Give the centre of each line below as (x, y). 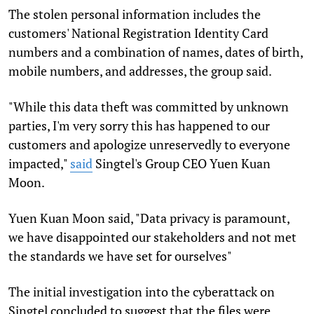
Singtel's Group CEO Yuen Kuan (182, 164)
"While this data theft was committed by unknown (149, 107)
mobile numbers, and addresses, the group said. (140, 71)
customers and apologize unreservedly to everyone (149, 145)
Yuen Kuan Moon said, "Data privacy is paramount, (149, 218)
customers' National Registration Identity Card (138, 33)
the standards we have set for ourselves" (120, 256)
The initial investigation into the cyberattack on (142, 292)
